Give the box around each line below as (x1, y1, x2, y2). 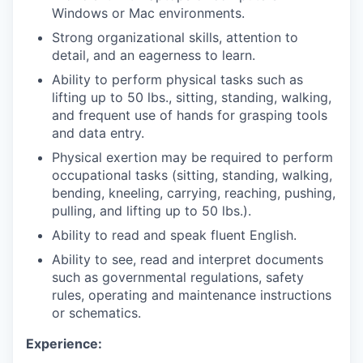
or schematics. (52, 304, 141, 321)
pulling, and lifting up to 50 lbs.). (52, 202, 251, 219)
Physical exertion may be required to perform (52, 148, 333, 165)
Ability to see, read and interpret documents (52, 250, 323, 267)
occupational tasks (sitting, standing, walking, (52, 166, 332, 183)
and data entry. (52, 124, 144, 141)
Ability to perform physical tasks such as (52, 70, 303, 88)
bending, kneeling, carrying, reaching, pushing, (52, 184, 335, 201)
